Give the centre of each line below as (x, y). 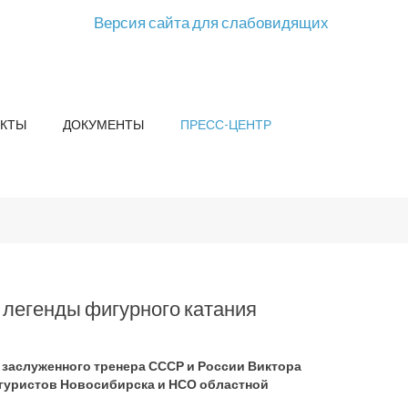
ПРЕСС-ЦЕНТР (226, 124)
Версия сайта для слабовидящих (211, 22)
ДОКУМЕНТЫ (103, 124)
